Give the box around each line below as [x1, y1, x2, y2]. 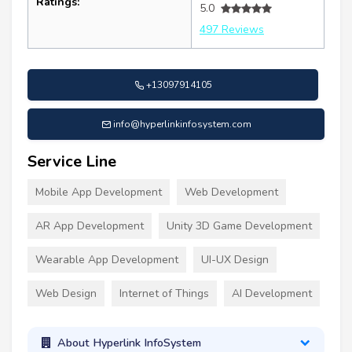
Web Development [185, 185, 278, 200]
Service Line [27, 151, 116, 172]
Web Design [35, 286, 97, 301]
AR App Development [35, 218, 144, 233]
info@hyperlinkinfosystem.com [112, 118, 251, 130]
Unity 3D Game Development [167, 218, 312, 233]
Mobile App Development [35, 185, 162, 200]
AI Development [232, 286, 312, 301]
